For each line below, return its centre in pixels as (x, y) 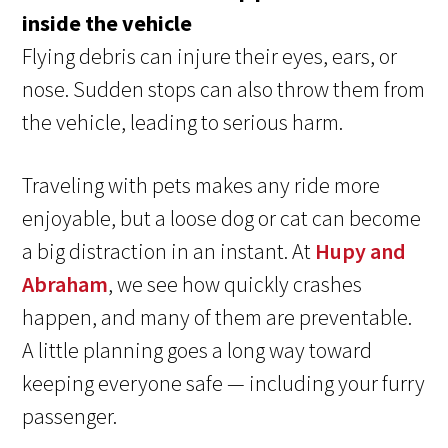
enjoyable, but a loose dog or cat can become (222, 218)
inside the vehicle (107, 23)
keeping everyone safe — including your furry (224, 383)
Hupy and (361, 251)
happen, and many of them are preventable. (217, 317)
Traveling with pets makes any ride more (201, 185)
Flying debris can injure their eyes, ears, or (210, 56)
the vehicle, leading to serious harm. (183, 122)
